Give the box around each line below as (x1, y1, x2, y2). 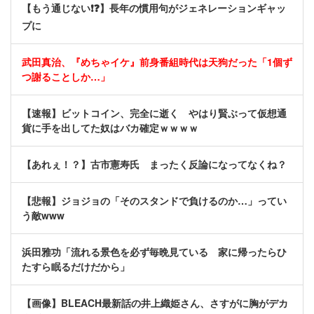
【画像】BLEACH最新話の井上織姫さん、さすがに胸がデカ (22, 296, 288, 310)
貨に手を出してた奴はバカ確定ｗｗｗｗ (22, 121, 198, 135)
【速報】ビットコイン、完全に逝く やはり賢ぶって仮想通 (22, 106, 287, 121)
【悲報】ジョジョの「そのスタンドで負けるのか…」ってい (22, 193, 287, 208)
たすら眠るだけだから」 (22, 259, 130, 274)
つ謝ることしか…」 (22, 69, 110, 84)
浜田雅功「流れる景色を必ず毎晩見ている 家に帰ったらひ (22, 245, 287, 259)
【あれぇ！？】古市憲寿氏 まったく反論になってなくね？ (22, 157, 287, 172)
